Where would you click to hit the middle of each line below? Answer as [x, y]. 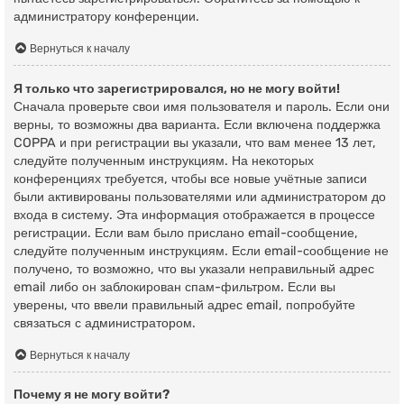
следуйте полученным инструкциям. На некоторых [164, 161]
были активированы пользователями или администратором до [200, 197]
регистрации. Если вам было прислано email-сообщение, [186, 233]
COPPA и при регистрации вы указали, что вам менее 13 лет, [195, 142]
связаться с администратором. [105, 323]
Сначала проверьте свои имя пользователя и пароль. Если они [202, 106]
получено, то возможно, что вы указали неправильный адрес [194, 269]
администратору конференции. [106, 17]
